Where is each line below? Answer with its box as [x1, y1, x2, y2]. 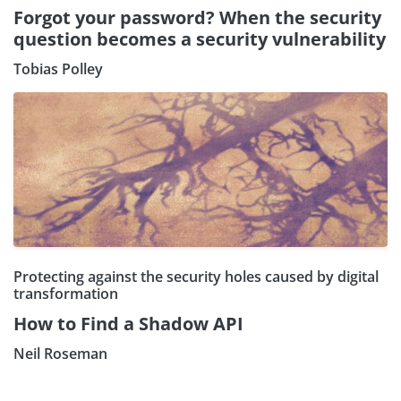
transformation [13, 284, 118, 304]
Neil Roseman [13, 344, 107, 364]
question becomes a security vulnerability [13, 27, 386, 52]
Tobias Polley [13, 59, 103, 80]
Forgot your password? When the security [13, 5, 381, 30]
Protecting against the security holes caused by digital [13, 267, 379, 287]
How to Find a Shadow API [13, 311, 243, 337]
